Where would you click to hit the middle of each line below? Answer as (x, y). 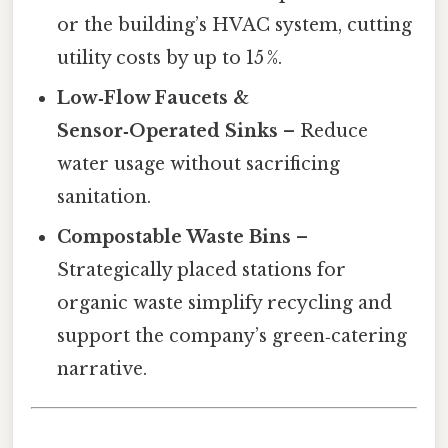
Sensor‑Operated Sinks (168, 131)
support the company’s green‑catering (232, 336)
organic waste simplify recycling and (225, 303)
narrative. (102, 369)
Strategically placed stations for (202, 270)
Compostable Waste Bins (174, 237)
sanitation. (104, 197)
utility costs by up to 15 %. (170, 58)
